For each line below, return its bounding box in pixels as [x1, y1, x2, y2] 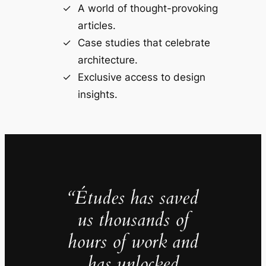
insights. [77, 88, 118, 100]
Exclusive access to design [77, 71, 205, 83]
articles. [77, 19, 116, 31]
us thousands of [77, 207, 189, 233]
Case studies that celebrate [77, 36, 210, 49]
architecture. [77, 53, 138, 66]
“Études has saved [68, 185, 198, 211]
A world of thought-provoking [77, 2, 218, 14]
